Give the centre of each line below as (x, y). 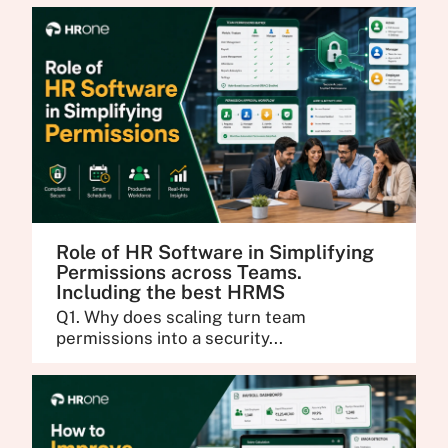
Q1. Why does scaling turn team (181, 316)
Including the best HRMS (171, 292)
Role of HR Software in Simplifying (215, 252)
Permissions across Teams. (179, 272)
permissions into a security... (170, 337)
